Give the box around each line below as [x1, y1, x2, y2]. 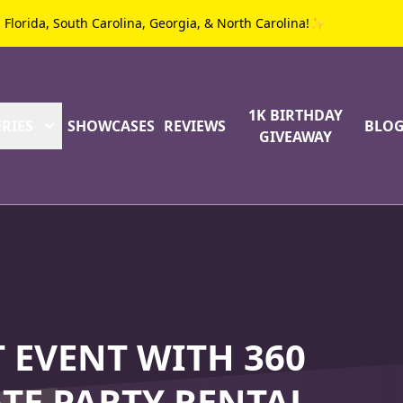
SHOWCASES [67, 115, 156, 136]
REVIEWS [164, 115, 227, 136]
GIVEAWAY [258, 126, 332, 147]
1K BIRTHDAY [247, 104, 343, 125]
